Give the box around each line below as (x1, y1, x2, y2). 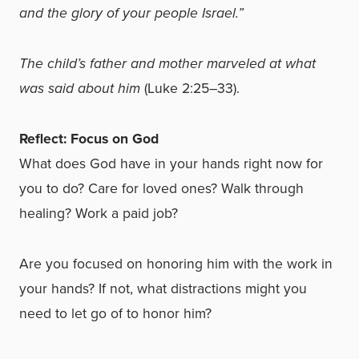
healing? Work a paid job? (19, 203, 178, 224)
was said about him (19, 78, 140, 99)
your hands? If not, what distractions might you (19, 278, 307, 299)
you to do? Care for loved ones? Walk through (19, 178, 304, 199)
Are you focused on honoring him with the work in (19, 253, 333, 274)
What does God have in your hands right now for (19, 153, 323, 174)
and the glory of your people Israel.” (19, 2, 244, 23)
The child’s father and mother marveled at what (19, 53, 316, 74)
